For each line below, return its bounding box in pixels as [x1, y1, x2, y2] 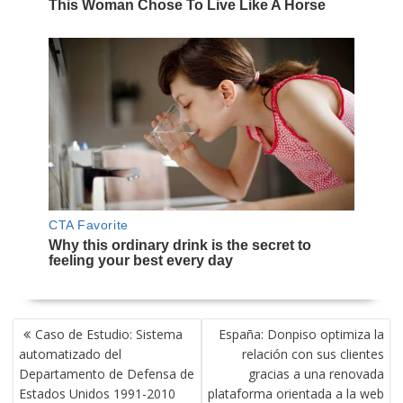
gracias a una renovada [248, 364, 385, 382]
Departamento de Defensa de [18, 364, 194, 382]
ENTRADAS [11, 353, 82, 381]
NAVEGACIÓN [11, 313, 96, 341]
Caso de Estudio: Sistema [34, 325, 183, 343]
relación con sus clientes [242, 345, 385, 363]
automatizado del [18, 345, 121, 363]
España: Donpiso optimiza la [219, 325, 385, 343]
